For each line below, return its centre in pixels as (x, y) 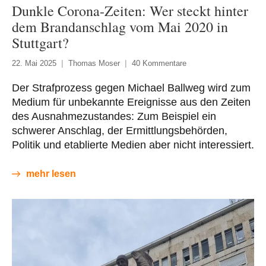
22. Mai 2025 (34, 63)
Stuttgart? (40, 42)
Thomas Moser (94, 63)
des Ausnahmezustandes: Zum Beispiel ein (114, 116)
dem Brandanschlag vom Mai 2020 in (120, 26)
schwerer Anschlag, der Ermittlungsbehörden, (120, 130)
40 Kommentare (159, 63)
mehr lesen (51, 173)
